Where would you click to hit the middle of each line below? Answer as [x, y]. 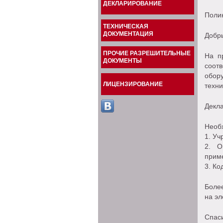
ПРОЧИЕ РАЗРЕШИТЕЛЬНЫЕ [147, 53]
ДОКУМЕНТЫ [122, 61]
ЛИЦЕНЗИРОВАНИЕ [133, 84]
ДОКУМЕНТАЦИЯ [128, 34]
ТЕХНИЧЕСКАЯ [126, 26]
